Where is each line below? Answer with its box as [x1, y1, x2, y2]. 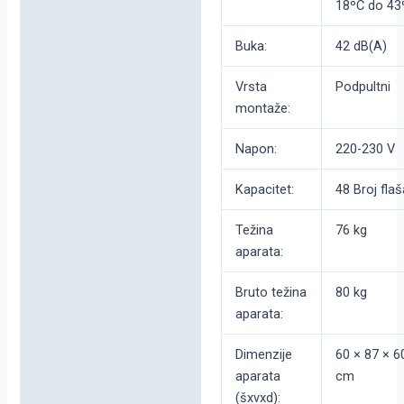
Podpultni [335, 78, 390, 95]
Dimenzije [234, 345, 292, 363]
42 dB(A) [335, 37, 387, 54]
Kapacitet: [234, 180, 294, 197]
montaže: [234, 99, 290, 116]
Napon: [234, 140, 277, 157]
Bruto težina [234, 283, 307, 300]
